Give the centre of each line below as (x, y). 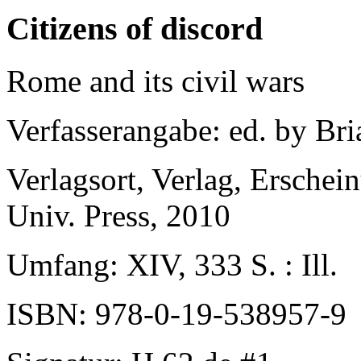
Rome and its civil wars (156, 81)
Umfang (58, 264)
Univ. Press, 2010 (118, 215)
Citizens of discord (135, 28)
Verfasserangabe (109, 130)
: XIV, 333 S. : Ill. (224, 264)
